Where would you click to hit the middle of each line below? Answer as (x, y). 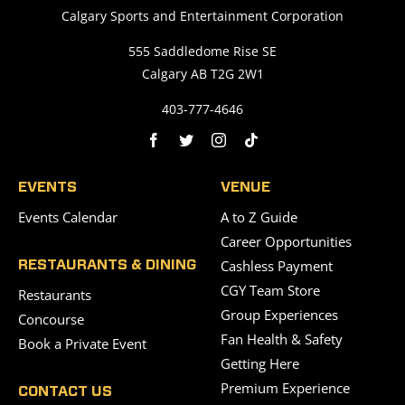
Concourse (51, 320)
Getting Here (260, 364)
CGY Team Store (270, 291)
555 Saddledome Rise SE (202, 52)
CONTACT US (65, 392)
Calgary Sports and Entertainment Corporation (202, 16)
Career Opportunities (286, 242)
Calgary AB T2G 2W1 (202, 74)
